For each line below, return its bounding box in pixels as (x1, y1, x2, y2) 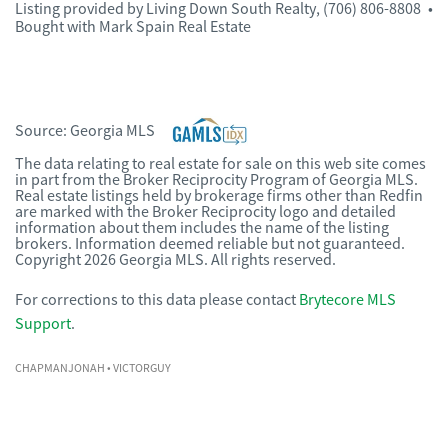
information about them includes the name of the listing (15, 218, 389, 238)
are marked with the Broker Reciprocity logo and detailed (15, 202, 396, 222)
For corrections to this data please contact (15, 290, 296, 310)
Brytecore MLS (299, 290, 396, 310)
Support (15, 314, 71, 334)
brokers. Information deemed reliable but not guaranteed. (15, 234, 405, 254)
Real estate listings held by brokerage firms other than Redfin (15, 186, 423, 206)
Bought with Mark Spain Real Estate (15, 17, 251, 37)
